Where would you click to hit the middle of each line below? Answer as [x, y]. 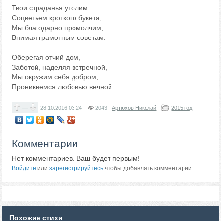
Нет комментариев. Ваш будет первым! [76, 159]
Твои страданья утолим [50, 8]
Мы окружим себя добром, [55, 77]
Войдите [24, 168]
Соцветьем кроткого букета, [57, 18]
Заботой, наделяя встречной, [60, 67]
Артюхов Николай [134, 108]
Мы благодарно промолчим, [58, 28]
